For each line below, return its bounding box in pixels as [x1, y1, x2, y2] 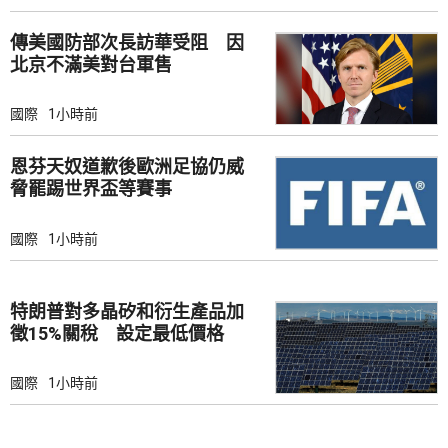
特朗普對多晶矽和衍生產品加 [10, 300, 244, 322]
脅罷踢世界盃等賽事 [10, 178, 172, 200]
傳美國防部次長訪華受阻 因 [10, 31, 244, 53]
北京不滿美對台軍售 [10, 53, 172, 75]
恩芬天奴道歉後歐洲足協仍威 [10, 156, 244, 178]
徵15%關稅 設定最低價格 [10, 322, 224, 344]
